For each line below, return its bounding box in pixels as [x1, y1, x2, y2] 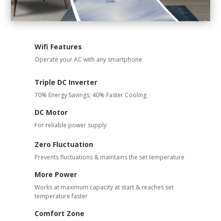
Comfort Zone [34, 209, 84, 219]
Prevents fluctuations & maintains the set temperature [34, 153, 184, 162]
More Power [34, 170, 77, 180]
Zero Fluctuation [34, 140, 93, 149]
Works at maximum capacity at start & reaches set [34, 183, 174, 192]
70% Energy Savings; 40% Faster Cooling [34, 91, 147, 100]
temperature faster [34, 192, 88, 201]
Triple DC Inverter [34, 77, 97, 87]
